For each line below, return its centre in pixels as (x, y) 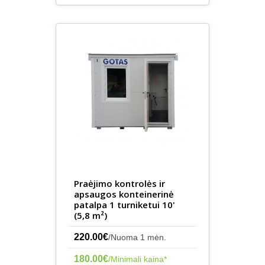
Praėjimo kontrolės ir (119, 183)
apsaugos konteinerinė (124, 194)
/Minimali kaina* (138, 259)
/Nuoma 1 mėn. (137, 237)
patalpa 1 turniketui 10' (125, 205)
